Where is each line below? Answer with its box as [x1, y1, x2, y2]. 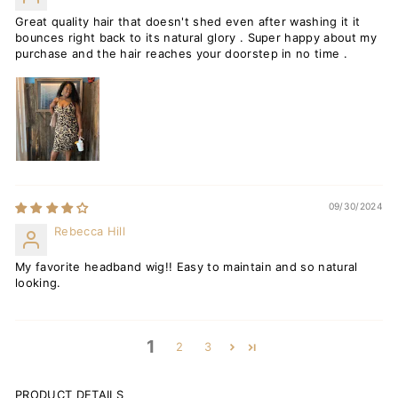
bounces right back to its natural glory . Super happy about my [15, 31, 377, 45]
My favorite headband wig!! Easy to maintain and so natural [15, 260, 358, 275]
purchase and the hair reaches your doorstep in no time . [15, 47, 348, 61]
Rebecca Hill [54, 225, 125, 239]
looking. [15, 276, 61, 291]
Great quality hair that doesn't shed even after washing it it [15, 15, 361, 29]
